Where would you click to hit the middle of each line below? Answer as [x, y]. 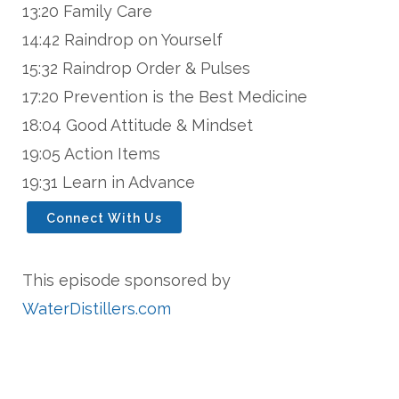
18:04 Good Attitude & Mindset [138, 126]
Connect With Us [104, 219]
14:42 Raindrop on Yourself [122, 40]
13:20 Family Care [87, 12]
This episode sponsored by [126, 281]
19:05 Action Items [91, 154]
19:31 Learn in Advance [109, 183]
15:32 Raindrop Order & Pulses [136, 69]
